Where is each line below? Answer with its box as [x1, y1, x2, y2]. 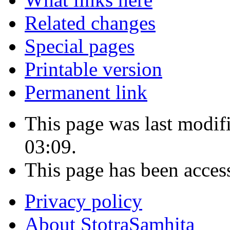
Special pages [25, 34, 135, 57]
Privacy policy [25, 189, 142, 212]
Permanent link [25, 81, 147, 103]
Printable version [25, 57, 162, 80]
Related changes [25, 11, 156, 34]
